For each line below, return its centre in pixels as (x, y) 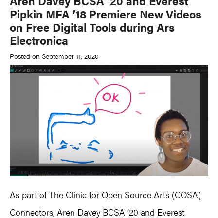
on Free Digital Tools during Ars (92, 27)
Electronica (39, 40)
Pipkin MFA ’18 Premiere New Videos (106, 14)
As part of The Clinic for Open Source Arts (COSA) (105, 195)
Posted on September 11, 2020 (54, 56)
